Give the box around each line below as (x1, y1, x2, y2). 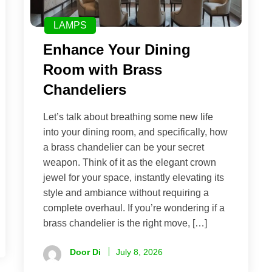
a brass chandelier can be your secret (43, 142, 204, 153)
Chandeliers (43, 81, 126, 98)
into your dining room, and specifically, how (43, 127, 228, 138)
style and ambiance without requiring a (43, 188, 209, 199)
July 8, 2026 (116, 247, 163, 257)
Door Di (70, 247, 101, 257)
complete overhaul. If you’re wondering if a (43, 203, 225, 214)
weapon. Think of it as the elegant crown (43, 157, 216, 168)
